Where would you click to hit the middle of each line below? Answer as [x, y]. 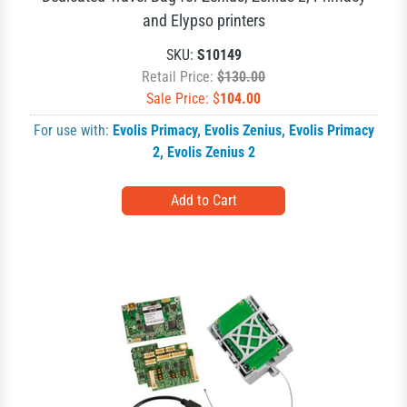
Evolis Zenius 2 [211, 152]
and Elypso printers [203, 20]
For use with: [73, 130]
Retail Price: [179, 76]
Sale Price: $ [183, 98]
